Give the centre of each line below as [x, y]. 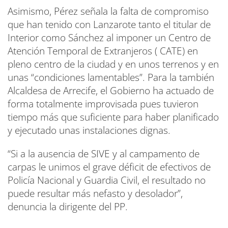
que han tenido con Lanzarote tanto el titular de [109, 24]
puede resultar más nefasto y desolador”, [95, 193]
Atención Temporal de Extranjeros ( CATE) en [103, 51]
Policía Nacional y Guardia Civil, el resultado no [107, 180]
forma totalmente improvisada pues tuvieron [103, 104]
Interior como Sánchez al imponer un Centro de [109, 37]
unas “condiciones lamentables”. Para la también [111, 77]
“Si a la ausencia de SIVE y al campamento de [104, 153]
